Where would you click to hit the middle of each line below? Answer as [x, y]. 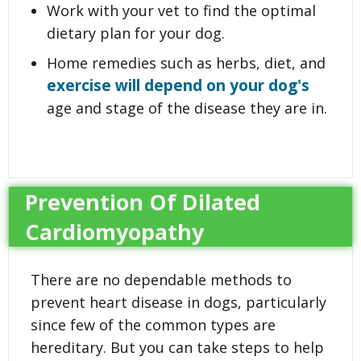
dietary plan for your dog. [136, 33]
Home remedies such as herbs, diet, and [186, 62]
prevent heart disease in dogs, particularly [178, 302]
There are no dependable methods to [161, 279]
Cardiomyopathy [114, 231]
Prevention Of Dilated [143, 201]
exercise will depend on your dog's [178, 85]
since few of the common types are [153, 324]
